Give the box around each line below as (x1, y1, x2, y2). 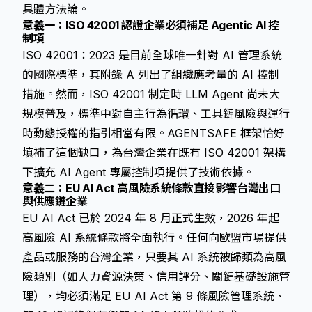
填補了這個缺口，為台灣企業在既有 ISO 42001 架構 (22, 146, 286, 159)
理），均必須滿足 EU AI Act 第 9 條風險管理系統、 (22, 289, 286, 303)
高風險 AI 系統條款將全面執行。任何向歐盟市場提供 (22, 231, 286, 244)
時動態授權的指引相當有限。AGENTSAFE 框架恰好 (22, 126, 285, 140)
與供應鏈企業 (22, 194, 88, 208)
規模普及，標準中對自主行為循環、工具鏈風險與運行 (22, 107, 290, 120)
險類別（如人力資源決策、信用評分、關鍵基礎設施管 (22, 270, 290, 283)
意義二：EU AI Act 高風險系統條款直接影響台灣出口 (22, 181, 281, 195)
